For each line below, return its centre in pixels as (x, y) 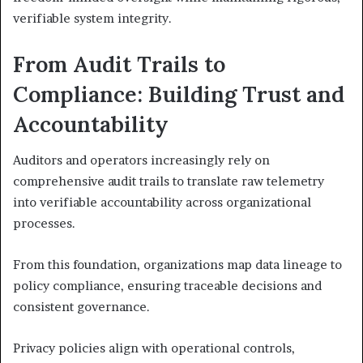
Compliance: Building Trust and (179, 94)
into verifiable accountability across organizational (162, 203)
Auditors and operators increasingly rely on (141, 160)
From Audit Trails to (119, 64)
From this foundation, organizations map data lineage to (177, 265)
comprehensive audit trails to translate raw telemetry (169, 181)
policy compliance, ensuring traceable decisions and (167, 286)
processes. (44, 224)
